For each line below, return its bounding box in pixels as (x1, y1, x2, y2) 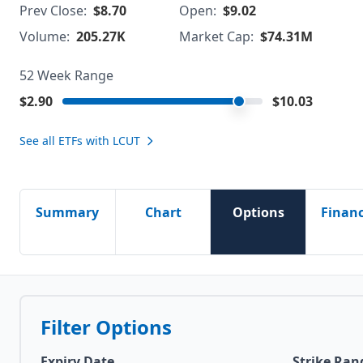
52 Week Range (19, 66, 113, 84)
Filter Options (41, 314, 172, 340)
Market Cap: (179, 28, 254, 45)
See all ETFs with (19, 133, 113, 148)
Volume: (19, 28, 70, 45)
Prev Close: (19, 2, 87, 19)
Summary (36, 203, 100, 221)
